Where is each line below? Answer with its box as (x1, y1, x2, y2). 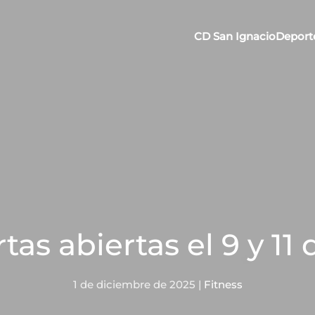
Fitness (203, 278, 243, 291)
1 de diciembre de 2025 (72, 278, 195, 291)
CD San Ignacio (194, 29, 276, 43)
